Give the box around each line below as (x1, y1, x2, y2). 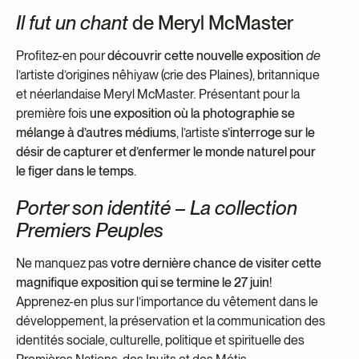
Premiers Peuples (16, 218, 163, 242)
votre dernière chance (111, 255, 236, 271)
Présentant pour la (199, 86, 300, 102)
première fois (16, 105, 90, 121)
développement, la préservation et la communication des (16, 313, 325, 329)
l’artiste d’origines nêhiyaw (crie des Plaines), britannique (16, 67, 320, 83)
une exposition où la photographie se (90, 105, 295, 121)
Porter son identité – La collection (16, 196, 297, 220)
